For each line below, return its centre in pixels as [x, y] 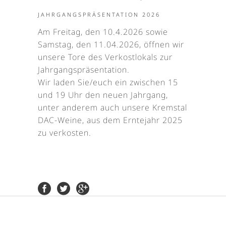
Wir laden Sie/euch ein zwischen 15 [108, 82]
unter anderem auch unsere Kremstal [112, 108]
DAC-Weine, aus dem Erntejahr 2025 [110, 120]
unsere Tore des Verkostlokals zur [105, 57]
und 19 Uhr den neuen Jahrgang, [103, 95]
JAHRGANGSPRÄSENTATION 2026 [99, 15]
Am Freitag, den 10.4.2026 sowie [103, 32]
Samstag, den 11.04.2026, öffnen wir [111, 45]
